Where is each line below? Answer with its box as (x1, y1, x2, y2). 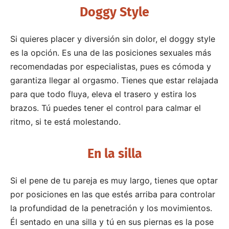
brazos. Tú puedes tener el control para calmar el (10, 102, 201, 113)
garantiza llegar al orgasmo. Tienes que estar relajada (10, 75, 218, 85)
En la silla (87, 146, 142, 162)
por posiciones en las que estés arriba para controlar (10, 189, 215, 199)
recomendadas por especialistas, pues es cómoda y (10, 61, 211, 72)
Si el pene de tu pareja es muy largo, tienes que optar (10, 175, 218, 186)
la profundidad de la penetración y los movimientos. (10, 202, 212, 213)
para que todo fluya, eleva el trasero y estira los (10, 88, 196, 99)
